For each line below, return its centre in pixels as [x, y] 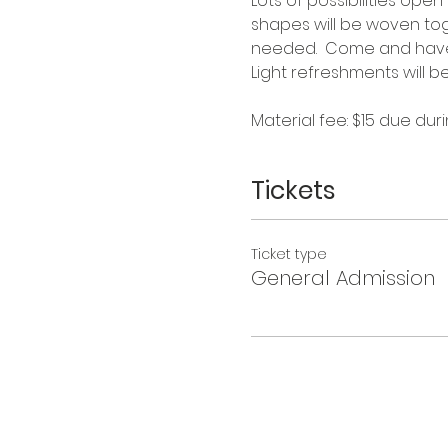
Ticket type [288, 254]
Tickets [293, 190]
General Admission [342, 278]
